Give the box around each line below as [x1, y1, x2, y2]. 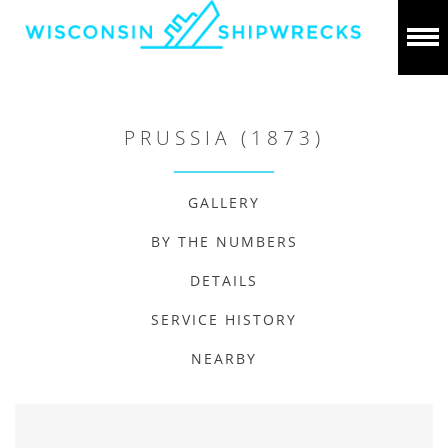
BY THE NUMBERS [150, 232, 298, 251]
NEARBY [191, 349, 257, 368]
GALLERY [188, 193, 260, 212]
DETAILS [190, 271, 258, 290]
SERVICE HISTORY [151, 310, 297, 329]
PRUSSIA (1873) [123, 125, 325, 151]
